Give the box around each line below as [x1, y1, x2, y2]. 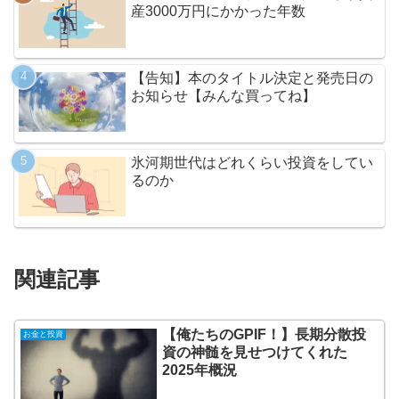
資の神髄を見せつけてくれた [162, 344, 348, 360]
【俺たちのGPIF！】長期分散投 [162, 326, 367, 342]
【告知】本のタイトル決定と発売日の [131, 69, 374, 85]
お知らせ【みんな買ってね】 [131, 87, 317, 103]
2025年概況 [162, 362, 238, 378]
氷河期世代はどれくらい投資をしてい [131, 154, 374, 170]
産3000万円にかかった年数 [131, 4, 306, 20]
